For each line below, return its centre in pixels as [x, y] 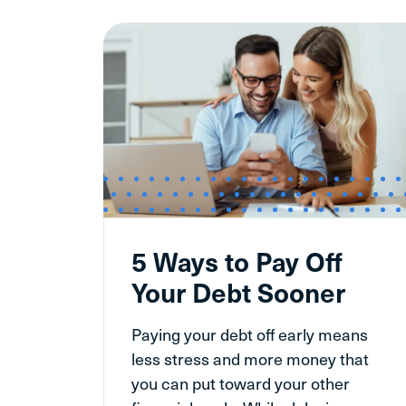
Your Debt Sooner [238, 291]
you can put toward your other [241, 382]
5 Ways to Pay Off [237, 261]
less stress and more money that [250, 358]
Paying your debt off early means [250, 333]
